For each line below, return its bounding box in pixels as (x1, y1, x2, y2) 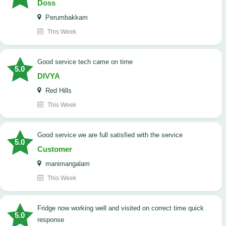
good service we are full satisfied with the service (42, 131, 183, 139)
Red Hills (43, 87, 72, 95)
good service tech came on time (42, 58, 133, 66)
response (37, 216, 64, 224)
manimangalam (43, 160, 90, 168)
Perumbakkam (43, 14, 88, 22)
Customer (37, 145, 72, 154)
